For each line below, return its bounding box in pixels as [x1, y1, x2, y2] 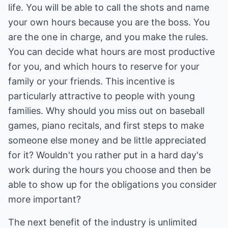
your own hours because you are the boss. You [8, 17, 210, 27]
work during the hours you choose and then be [8, 164, 211, 175]
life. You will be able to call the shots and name [8, 2, 209, 13]
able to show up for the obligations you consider [8, 179, 217, 190]
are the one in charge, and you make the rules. [8, 32, 208, 42]
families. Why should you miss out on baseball [8, 105, 205, 116]
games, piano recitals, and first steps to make [8, 120, 204, 131]
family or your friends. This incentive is [8, 76, 175, 87]
